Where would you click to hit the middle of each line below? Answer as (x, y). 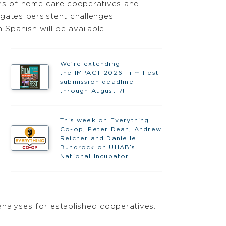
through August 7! (94, 91)
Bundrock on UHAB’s (98, 147)
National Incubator (94, 156)
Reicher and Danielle (98, 138)
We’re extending (90, 63)
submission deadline (97, 81)
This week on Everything (104, 120)
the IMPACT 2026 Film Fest (109, 72)
